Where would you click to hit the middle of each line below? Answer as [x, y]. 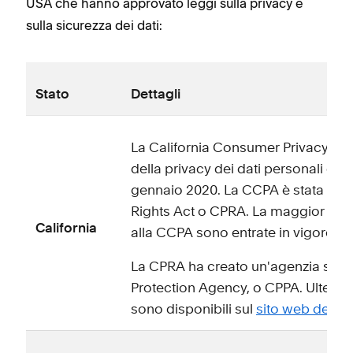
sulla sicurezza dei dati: [94, 25]
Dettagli [156, 95]
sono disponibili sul [193, 310]
